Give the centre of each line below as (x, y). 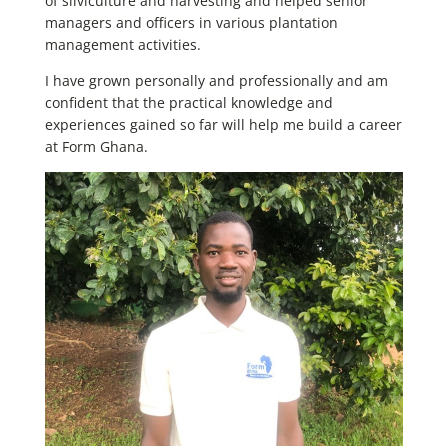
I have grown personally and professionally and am (216, 80)
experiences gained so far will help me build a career (223, 124)
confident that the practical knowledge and (189, 102)
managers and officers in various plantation (191, 22)
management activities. (123, 44)
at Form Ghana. (96, 146)
